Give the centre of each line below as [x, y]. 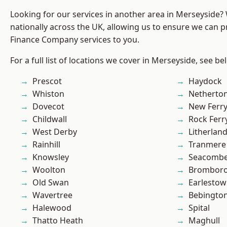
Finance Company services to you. [75, 40]
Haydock [205, 81]
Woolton [49, 170]
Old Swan [51, 183]
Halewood [52, 208]
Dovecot [48, 107]
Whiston [48, 94]
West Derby [55, 132]
